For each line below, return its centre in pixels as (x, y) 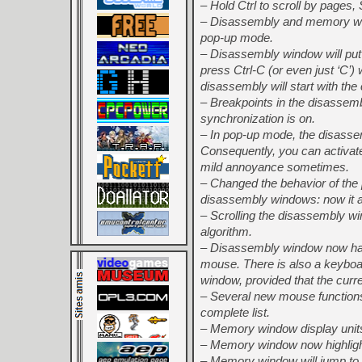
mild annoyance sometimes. (275, 167)
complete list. (235, 312)
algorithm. (226, 232)
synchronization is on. (258, 118)
